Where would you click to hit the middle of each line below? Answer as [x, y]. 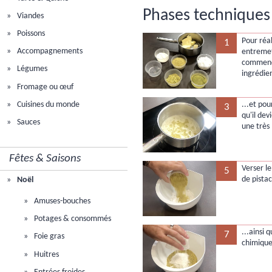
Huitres [46, 254]
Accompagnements [49, 52]
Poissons [30, 34]
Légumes [32, 69]
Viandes [30, 16]
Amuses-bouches [62, 202]
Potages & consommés [72, 219]
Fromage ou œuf [45, 87]
